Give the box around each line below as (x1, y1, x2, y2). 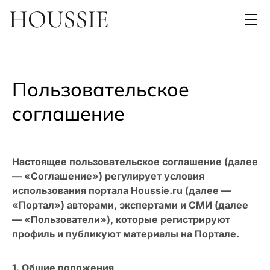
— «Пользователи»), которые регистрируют (12, 213, 230, 226)
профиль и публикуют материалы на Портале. (12, 228, 239, 240)
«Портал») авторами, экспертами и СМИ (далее (12, 199, 248, 212)
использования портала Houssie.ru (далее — (12, 184, 231, 197)
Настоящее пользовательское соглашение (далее (12, 155, 258, 168)
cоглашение (12, 101, 125, 126)
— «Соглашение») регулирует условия (12, 170, 204, 183)
